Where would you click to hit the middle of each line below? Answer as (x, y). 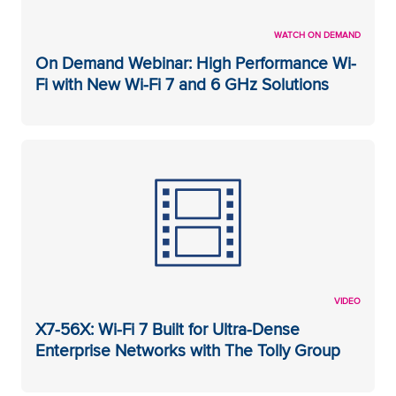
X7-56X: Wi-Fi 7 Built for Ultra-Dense (168, 329)
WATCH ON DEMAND (317, 35)
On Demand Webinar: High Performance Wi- (196, 63)
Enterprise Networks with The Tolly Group (188, 350)
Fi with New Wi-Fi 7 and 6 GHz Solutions (182, 84)
